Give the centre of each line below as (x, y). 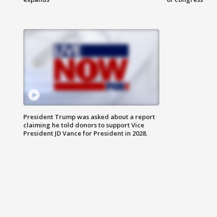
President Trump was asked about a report (89, 117)
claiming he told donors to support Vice (84, 125)
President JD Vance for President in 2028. (85, 133)
